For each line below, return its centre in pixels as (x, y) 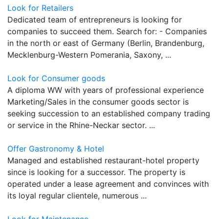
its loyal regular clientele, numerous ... (77, 195)
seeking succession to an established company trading (109, 113)
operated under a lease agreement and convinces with (108, 184)
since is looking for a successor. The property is (96, 172)
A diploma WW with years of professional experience (106, 90)
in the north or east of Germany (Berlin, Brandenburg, (106, 43)
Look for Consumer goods (56, 78)
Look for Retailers (40, 8)
